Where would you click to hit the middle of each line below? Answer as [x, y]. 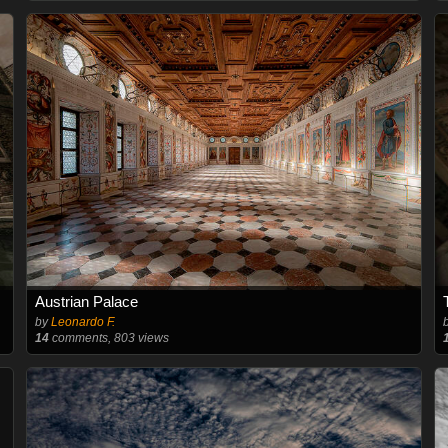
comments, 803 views [108, 338]
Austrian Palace [86, 301]
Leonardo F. [82, 322]
